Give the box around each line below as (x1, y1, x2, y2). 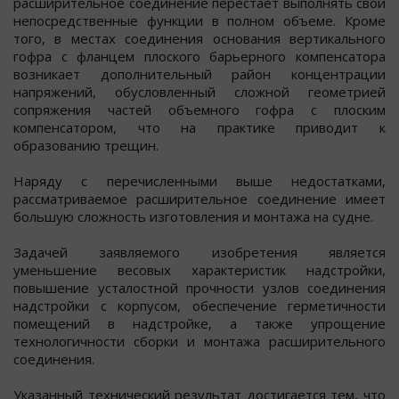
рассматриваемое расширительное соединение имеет (13, 190, 386, 208)
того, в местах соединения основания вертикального (13, 29, 386, 48)
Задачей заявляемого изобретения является (13, 243, 386, 262)
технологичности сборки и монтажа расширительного (13, 332, 386, 351)
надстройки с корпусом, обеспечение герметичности (13, 297, 386, 315)
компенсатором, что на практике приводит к (13, 118, 386, 137)
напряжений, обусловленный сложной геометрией (13, 83, 386, 102)
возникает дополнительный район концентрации (13, 65, 386, 84)
